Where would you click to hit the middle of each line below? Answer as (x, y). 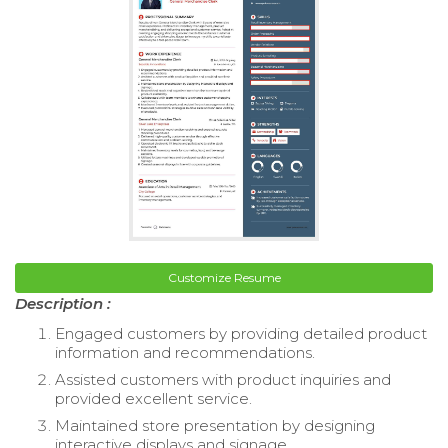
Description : (63, 303)
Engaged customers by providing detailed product (241, 333)
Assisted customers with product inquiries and (223, 379)
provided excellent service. (153, 398)
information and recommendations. (185, 352)
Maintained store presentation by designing (215, 425)
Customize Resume (224, 277)
